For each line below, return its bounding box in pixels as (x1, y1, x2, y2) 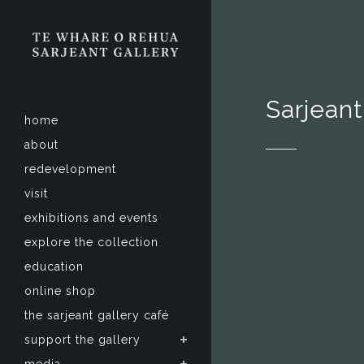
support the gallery (24, 333, 141, 347)
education (24, 260, 84, 274)
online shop (24, 284, 96, 298)
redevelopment (24, 162, 116, 176)
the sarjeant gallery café (24, 309, 169, 323)
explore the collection (24, 236, 158, 249)
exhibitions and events (24, 211, 158, 225)
